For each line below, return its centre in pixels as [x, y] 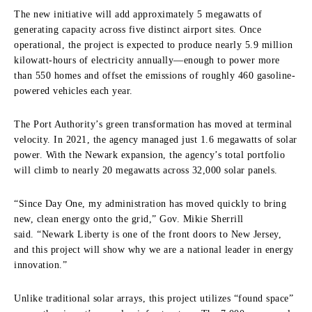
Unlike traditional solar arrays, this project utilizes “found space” [154, 298]
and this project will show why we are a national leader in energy [154, 249]
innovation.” [40, 265]
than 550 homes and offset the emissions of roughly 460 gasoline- [155, 75]
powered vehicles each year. [73, 91]
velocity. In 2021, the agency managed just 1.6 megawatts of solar [156, 139]
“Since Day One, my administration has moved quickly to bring [150, 203]
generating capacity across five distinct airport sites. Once [138, 29]
